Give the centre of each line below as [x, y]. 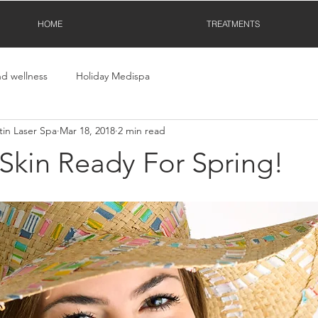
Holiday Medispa [113, 76]
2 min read [142, 131]
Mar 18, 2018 [87, 131]
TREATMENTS [233, 24]
